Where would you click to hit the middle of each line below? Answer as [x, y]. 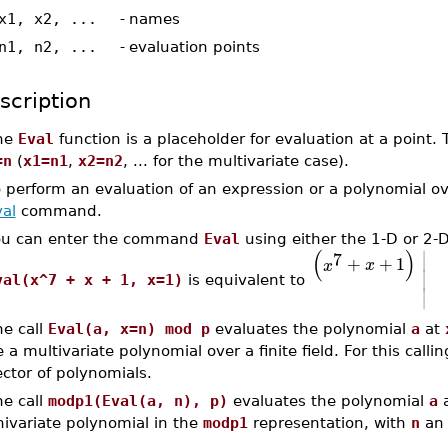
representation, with [329, 422]
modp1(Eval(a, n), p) [137, 400]
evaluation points [194, 46]
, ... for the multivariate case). [235, 160]
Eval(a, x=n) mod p [128, 328]
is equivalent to [246, 279]
